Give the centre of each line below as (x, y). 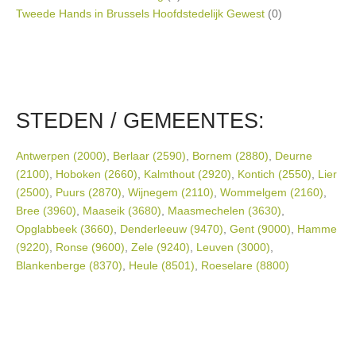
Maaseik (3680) (122, 211)
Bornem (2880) (230, 156)
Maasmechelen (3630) (224, 211)
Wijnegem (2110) (171, 192)
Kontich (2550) (275, 174)
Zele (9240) (161, 247)
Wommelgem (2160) (272, 192)
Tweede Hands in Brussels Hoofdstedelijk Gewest (140, 14)
